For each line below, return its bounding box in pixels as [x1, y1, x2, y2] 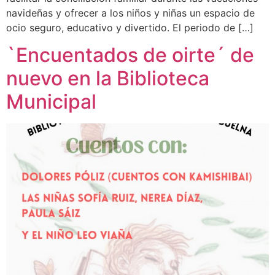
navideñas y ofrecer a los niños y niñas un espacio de [6, 6, 255, 19]
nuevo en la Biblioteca [6, 66, 209, 90]
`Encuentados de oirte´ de [6, 42, 254, 67]
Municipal [6, 89, 96, 114]
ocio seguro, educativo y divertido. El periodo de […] [6, 21, 254, 34]
